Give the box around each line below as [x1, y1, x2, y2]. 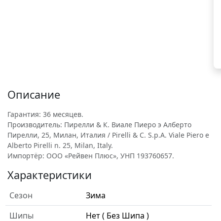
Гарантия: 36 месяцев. [7, 110, 83, 119]
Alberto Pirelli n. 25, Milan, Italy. [7, 141, 113, 150]
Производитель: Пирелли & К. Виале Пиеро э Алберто [7, 120, 191, 129]
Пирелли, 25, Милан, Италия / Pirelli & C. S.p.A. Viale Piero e [7, 130, 209, 140]
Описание [7, 87, 60, 102]
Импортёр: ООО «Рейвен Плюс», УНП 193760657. [7, 151, 174, 160]
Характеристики [7, 168, 92, 182]
